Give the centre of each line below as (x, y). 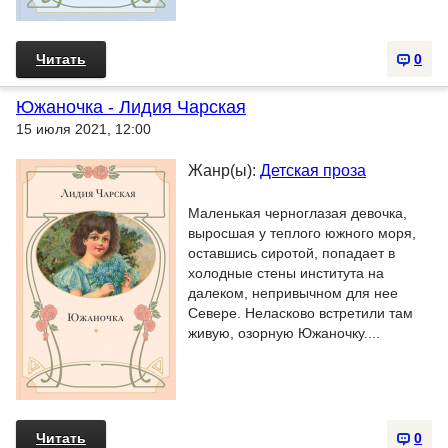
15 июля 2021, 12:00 (83, 129)
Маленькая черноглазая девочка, (297, 213)
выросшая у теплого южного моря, (302, 233)
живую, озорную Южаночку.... (284, 333)
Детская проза (313, 170)
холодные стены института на (286, 273)
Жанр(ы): (224, 170)
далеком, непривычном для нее (293, 293)
